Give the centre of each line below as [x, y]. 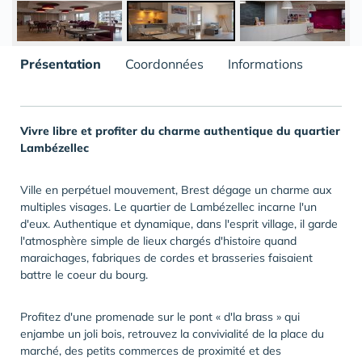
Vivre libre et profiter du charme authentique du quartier [180, 131]
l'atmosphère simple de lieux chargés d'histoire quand [158, 241]
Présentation [61, 64]
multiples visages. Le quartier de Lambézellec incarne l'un [168, 207]
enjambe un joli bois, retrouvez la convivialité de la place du [172, 334]
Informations [265, 64]
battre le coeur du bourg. [84, 275]
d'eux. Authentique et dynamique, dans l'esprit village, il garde [179, 224]
